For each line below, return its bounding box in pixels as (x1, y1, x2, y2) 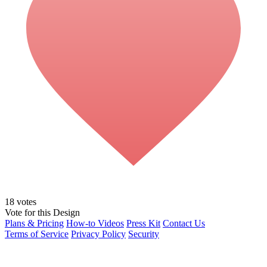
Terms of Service (5, 228, 69, 239)
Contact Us (163, 218, 205, 228)
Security (128, 228, 159, 239)
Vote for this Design (5, 207, 80, 218)
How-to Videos (66, 218, 124, 228)
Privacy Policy (71, 228, 126, 239)
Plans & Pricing (5, 218, 64, 228)
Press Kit (126, 218, 160, 228)
